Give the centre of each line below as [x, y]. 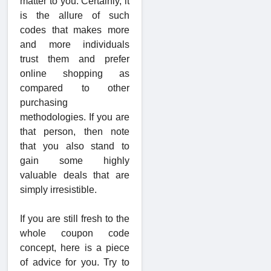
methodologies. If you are [75, 117]
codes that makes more [75, 30]
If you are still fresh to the [75, 219]
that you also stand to [75, 146]
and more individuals [75, 45]
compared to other [75, 88]
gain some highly [75, 161]
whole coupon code [75, 233]
